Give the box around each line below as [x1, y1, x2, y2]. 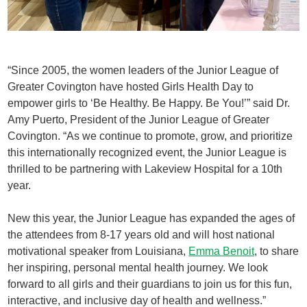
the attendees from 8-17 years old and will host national [8, 229, 275, 241]
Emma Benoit [188, 245, 255, 258]
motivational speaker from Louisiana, [8, 245, 189, 258]
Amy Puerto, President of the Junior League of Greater [8, 114, 270, 126]
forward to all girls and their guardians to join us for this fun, [8, 278, 293, 291]
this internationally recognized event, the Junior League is [8, 147, 287, 159]
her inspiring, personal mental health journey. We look [8, 262, 269, 274]
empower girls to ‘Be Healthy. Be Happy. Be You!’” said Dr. [8, 97, 291, 110]
